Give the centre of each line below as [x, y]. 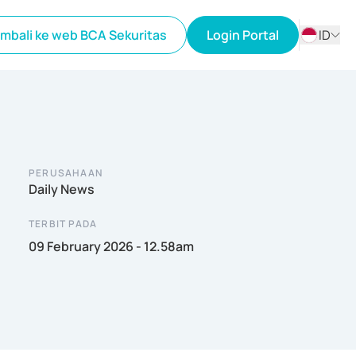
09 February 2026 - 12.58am [111, 246]
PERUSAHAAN [66, 173]
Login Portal [243, 35]
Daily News [62, 189]
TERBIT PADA [63, 224]
